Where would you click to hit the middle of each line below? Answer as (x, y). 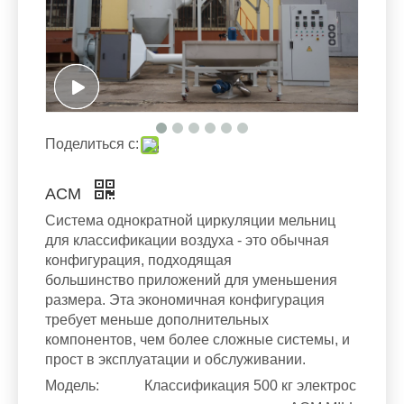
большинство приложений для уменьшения (191, 280)
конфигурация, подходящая (138, 260)
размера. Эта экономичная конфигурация (185, 299)
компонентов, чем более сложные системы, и (197, 339)
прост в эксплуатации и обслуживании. (175, 359)
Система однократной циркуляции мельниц (190, 220)
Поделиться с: (92, 143)
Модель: (72, 385)
